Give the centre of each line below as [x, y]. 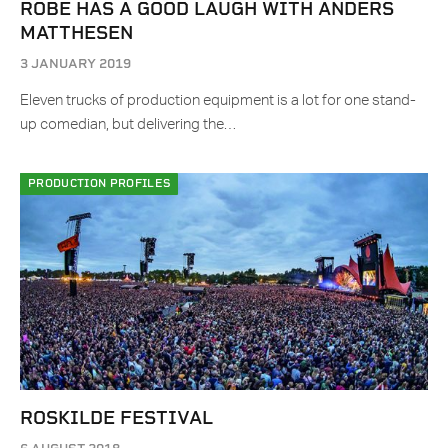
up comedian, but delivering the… [128, 125]
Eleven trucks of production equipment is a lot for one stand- [218, 101]
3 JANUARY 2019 [75, 64]
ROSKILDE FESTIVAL [116, 418]
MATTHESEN [76, 33]
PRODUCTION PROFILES [99, 184]
